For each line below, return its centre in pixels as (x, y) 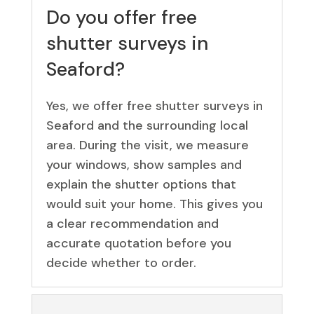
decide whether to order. (121, 262)
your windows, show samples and (144, 164)
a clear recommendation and (132, 223)
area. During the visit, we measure (147, 145)
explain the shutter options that (141, 184)
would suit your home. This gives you (154, 204)
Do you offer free (121, 17)
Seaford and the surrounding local (147, 125)
